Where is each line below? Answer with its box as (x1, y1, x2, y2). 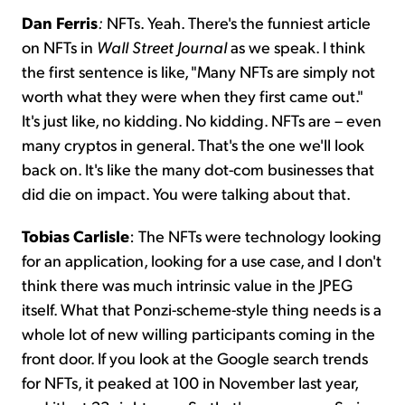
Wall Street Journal (97, 36, 227, 58)
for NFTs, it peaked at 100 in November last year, (22, 372, 358, 393)
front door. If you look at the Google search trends (22, 347, 368, 369)
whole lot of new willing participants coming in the (22, 323, 375, 344)
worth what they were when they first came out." (22, 85, 363, 107)
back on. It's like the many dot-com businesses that (22, 158, 374, 180)
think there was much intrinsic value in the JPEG (22, 274, 353, 296)
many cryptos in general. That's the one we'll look (22, 134, 364, 155)
